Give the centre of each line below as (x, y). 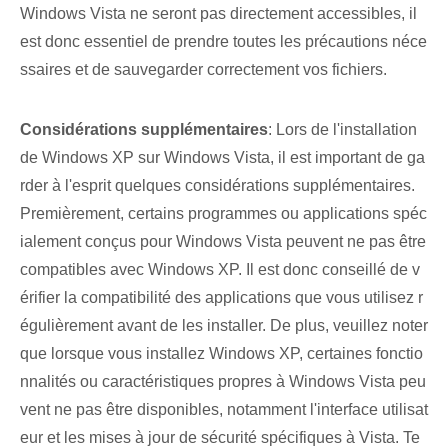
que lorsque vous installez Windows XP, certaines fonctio (221, 354)
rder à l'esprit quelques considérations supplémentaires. (217, 186)
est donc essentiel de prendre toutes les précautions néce (223, 42)
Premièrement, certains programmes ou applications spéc (223, 214)
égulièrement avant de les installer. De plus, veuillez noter (224, 326)
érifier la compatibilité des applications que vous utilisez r (221, 298)
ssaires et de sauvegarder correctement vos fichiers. (203, 70)
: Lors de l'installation (342, 130)
